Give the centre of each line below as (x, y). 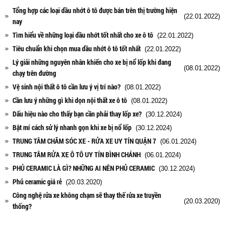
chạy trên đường (34, 73)
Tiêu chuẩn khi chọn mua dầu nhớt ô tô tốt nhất (77, 48)
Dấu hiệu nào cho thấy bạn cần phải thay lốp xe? (77, 114)
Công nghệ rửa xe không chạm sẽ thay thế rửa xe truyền (87, 195)
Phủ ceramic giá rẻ (37, 181)
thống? (22, 206)
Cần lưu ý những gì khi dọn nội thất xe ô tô (70, 100)
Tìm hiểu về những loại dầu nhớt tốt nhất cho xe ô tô (83, 35)
